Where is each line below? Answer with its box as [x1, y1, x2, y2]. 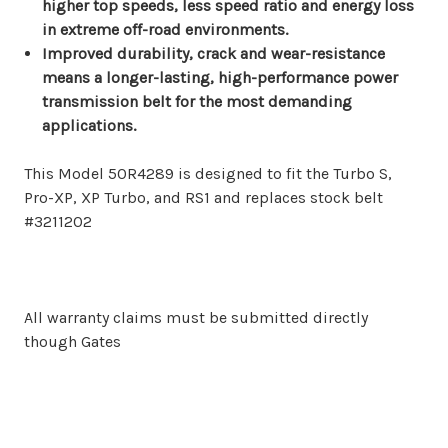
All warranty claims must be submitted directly [24, 308, 368, 327]
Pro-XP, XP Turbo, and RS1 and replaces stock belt [24, 188, 383, 207]
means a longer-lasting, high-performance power [42, 68, 399, 87]
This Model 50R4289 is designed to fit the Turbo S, [24, 164, 392, 183]
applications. [42, 116, 137, 135]
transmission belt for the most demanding [42, 92, 353, 111]
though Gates [24, 332, 121, 351]
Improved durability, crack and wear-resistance [42, 44, 386, 63]
